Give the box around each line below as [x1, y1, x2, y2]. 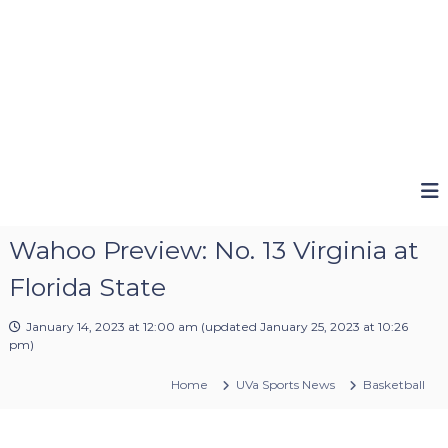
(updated [197, 318, 260, 334]
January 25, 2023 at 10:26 [259, 318, 408, 334]
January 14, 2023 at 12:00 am [25, 318, 198, 334]
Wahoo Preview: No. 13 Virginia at [8, 234, 419, 265]
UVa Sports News [236, 376, 336, 392]
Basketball [363, 376, 426, 392]
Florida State [8, 271, 166, 302]
